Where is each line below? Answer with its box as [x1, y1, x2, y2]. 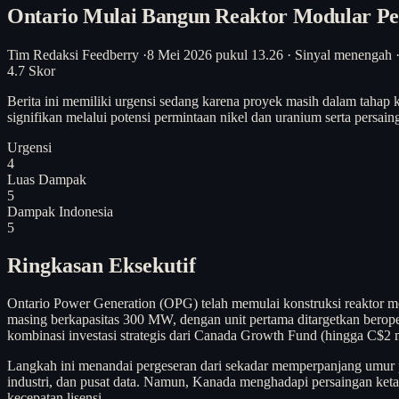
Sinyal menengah [295, 46, 392, 62]
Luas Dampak [7, 171, 86, 187]
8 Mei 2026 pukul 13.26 [147, 46, 283, 62]
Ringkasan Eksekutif [7, 253, 196, 277]
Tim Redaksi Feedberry [7, 46, 139, 62]
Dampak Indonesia [7, 203, 113, 219]
